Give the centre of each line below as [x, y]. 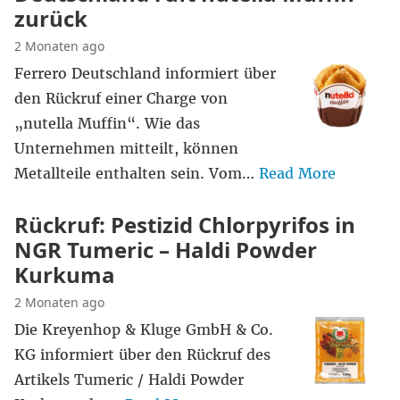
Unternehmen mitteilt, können [126, 148]
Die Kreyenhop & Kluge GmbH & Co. [144, 329]
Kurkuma [65, 275]
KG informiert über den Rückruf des [142, 354]
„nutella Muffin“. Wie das [107, 123]
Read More [297, 173]
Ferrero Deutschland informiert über [145, 73]
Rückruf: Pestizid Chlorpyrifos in [185, 225]
